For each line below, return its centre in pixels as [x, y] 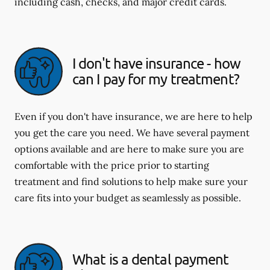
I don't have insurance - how [156, 63]
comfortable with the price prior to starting [112, 165]
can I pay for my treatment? [156, 79]
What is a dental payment [151, 259]
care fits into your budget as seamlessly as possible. [128, 197]
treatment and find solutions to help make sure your [131, 181]
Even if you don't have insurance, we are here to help [133, 116]
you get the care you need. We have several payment [132, 132]
